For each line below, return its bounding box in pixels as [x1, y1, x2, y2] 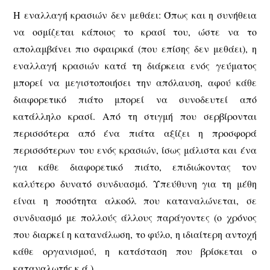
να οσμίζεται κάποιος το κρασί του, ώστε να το [13, 25, 257, 39]
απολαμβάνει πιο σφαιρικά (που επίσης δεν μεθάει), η [13, 42, 257, 55]
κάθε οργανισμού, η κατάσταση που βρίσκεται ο [13, 245, 257, 258]
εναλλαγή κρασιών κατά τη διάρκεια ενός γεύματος [13, 59, 257, 72]
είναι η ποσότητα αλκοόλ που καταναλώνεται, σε [13, 194, 257, 207]
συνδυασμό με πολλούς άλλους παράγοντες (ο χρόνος [13, 211, 257, 224]
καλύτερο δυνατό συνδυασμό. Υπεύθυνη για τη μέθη [13, 177, 257, 190]
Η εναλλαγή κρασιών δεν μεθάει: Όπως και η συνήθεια [13, 8, 257, 22]
